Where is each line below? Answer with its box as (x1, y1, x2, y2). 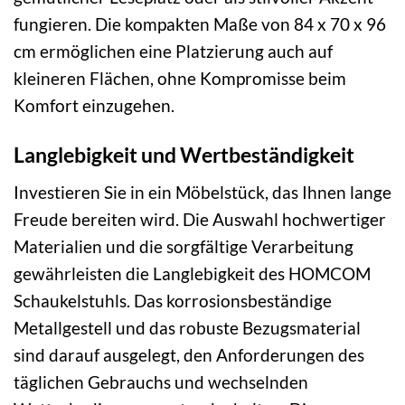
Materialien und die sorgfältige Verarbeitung (14, 235, 353, 257)
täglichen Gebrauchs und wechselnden (14, 371, 308, 392)
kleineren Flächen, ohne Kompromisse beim (14, 68, 346, 89)
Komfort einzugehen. (14, 95, 174, 117)
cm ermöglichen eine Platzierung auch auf (14, 41, 333, 62)
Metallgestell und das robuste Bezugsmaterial (14, 316, 361, 338)
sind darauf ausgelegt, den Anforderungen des (14, 344, 364, 365)
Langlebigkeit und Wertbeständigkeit (14, 142, 354, 168)
